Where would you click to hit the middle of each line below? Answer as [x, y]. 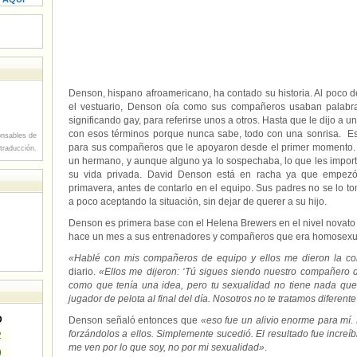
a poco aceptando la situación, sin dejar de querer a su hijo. [198, 202]
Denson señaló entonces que [133, 320]
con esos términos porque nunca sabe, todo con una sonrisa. [208, 134]
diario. [84, 272]
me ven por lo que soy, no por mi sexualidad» [167, 347]
